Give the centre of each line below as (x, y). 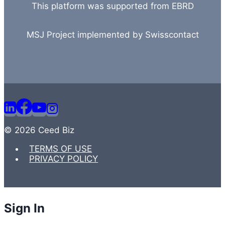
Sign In (24, 208)
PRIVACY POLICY (64, 159)
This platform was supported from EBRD (113, 6)
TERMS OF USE (61, 149)
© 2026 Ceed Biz (39, 130)
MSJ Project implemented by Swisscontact (113, 35)
